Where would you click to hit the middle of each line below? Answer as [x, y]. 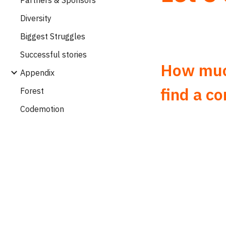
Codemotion [42, 109]
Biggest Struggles [53, 36]
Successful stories [53, 54]
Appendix [37, 72]
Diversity [36, 18]
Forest [32, 91]
